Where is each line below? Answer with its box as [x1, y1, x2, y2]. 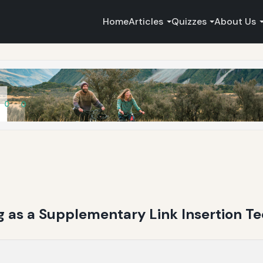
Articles [129, 15, 164, 28]
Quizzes [171, 15, 207, 28]
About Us [214, 15, 257, 28]
